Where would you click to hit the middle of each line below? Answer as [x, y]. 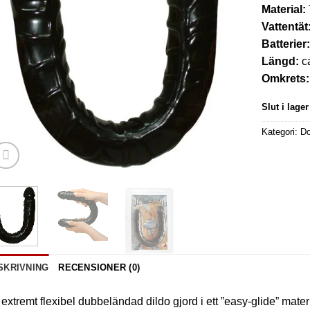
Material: [284, 9]
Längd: [281, 61]
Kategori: [281, 132]
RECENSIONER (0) [99, 267]
